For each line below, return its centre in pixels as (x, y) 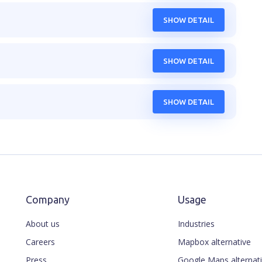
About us (43, 224)
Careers (40, 242)
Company (48, 199)
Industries (196, 224)
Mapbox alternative (214, 242)
